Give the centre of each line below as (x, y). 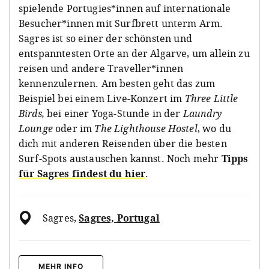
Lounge (36, 128)
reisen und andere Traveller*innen (101, 68)
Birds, (32, 113)
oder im (74, 128)
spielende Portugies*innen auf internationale (125, 8)
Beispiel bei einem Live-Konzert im (102, 98)
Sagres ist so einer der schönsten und (105, 38)
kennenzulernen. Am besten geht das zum (117, 83)
